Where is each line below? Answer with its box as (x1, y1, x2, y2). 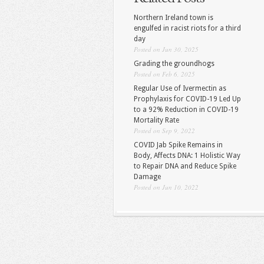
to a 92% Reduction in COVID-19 (134, 105, 239, 114)
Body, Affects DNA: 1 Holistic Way (134, 151, 240, 160)
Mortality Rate (134, 116, 179, 124)
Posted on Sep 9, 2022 (134, 126, 195, 135)
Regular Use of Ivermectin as (134, 84, 226, 93)
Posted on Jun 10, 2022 (134, 183, 199, 192)
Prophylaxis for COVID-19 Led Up (134, 95, 241, 103)
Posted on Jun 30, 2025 (134, 45, 199, 54)
